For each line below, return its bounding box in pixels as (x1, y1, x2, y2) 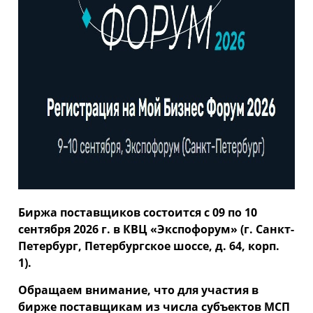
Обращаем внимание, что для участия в (18, 282, 259, 298)
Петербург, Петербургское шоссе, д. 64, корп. (18, 238, 280, 254)
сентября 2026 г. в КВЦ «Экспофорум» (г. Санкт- (18, 221, 295, 237)
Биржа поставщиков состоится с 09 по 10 (18, 204, 258, 220)
